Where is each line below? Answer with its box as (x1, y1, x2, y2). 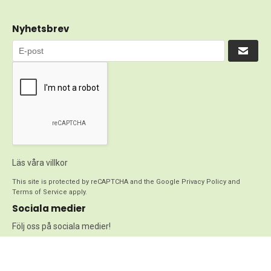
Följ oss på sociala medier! (12, 221, 111, 231)
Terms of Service (12, 188, 67, 196)
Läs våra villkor (12, 158, 68, 168)
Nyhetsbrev (12, 22, 69, 35)
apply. (67, 188, 87, 196)
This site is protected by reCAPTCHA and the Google (12, 178, 181, 186)
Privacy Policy (181, 178, 226, 186)
